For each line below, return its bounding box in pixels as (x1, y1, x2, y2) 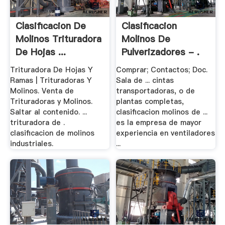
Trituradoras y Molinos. (10, 96, 92, 106)
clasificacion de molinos (10, 128, 94, 138)
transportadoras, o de (116, 85, 195, 96)
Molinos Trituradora (15, 33, 101, 46)
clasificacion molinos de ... (116, 106, 208, 117)
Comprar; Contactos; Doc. (116, 64, 208, 75)
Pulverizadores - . (122, 46, 200, 59)
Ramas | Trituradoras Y (10, 75, 92, 85)
